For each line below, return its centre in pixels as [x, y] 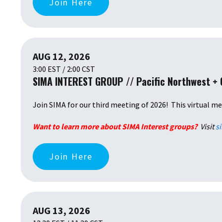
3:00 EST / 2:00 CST [64, 69]
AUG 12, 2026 [61, 56]
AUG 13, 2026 [61, 210]
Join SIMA [50, 104]
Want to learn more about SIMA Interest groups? [116, 127]
